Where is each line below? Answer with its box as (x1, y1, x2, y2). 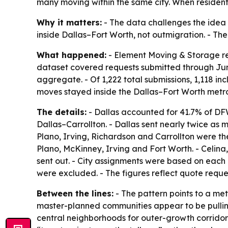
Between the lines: (37, 188, 113, 199)
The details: (37, 107, 87, 118)
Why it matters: (37, 17, 102, 28)
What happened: (37, 50, 106, 61)
